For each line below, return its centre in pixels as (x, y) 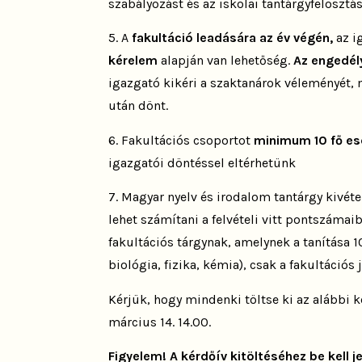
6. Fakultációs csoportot (180, 140)
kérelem (133, 61)
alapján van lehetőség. (226, 61)
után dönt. (139, 106)
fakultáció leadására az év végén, (233, 38)
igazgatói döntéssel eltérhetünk (202, 162)
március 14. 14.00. (162, 322)
